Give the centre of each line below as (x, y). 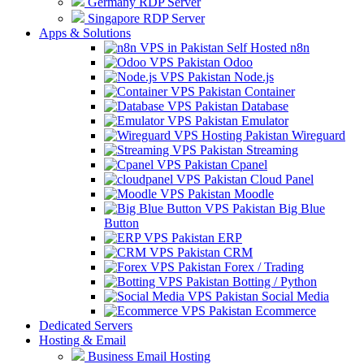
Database (263, 106)
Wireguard (317, 135)
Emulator (263, 120)
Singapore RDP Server (145, 18)
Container (268, 91)
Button (121, 223)
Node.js (252, 76)
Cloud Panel (280, 179)
